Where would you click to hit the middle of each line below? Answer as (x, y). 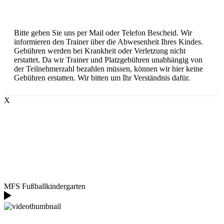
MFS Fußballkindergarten (45, 186)
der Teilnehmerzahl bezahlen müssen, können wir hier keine (108, 68)
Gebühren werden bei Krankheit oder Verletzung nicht (100, 50)
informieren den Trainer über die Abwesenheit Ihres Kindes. (108, 41)
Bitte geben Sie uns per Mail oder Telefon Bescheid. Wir (103, 32)
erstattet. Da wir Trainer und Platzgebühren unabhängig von (108, 59)
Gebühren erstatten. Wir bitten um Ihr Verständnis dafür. (102, 77)
